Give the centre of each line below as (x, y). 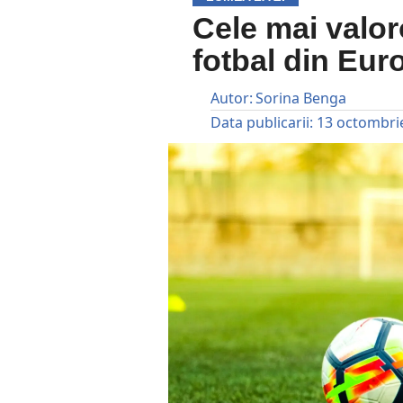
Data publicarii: (262, 122)
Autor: (232, 98)
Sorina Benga (301, 98)
